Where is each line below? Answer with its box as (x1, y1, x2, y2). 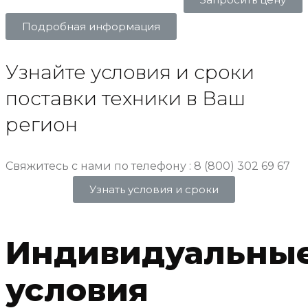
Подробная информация (22, 19, 160, 33)
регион (5, 112, 78, 136)
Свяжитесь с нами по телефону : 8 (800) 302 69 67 (5, 159, 290, 173)
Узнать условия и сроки (89, 182, 219, 196)
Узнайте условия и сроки (5, 60, 254, 84)
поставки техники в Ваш (5, 86, 245, 110)
